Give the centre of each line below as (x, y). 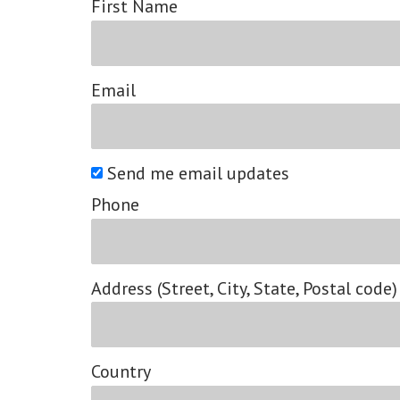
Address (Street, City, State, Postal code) (244, 288)
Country (121, 371)
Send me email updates (196, 173)
